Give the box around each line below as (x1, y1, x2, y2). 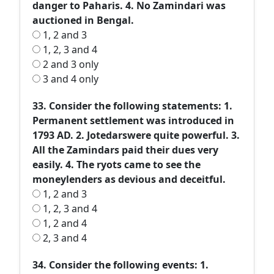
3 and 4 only (40, 72, 98, 86)
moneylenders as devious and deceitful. (32, 172, 226, 186)
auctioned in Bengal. (32, 13, 134, 27)
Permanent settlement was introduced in (32, 114, 234, 127)
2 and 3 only (40, 57, 98, 71)
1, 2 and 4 (40, 217, 87, 230)
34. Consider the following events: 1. (32, 258, 209, 272)
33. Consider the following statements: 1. (32, 99, 232, 113)
